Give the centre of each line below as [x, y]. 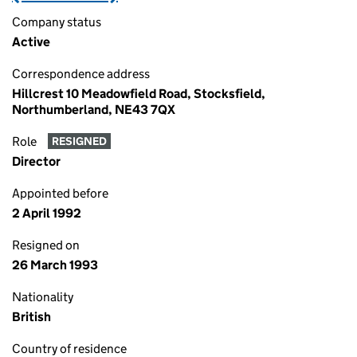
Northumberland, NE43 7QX [94, 110]
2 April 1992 [47, 213]
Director [36, 161]
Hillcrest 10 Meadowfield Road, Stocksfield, [139, 94]
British [31, 317]
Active [31, 42]
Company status [57, 22]
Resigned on [46, 245]
